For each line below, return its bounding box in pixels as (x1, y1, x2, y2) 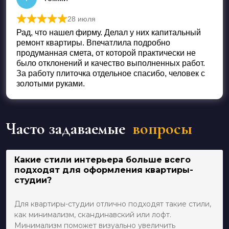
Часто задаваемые (6, 118, 129, 139)
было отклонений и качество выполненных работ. (16, 58, 205, 67)
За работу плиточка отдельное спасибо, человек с (16, 68, 205, 78)
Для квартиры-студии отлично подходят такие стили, (14, 199, 211, 209)
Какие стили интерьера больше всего (14, 154, 191, 165)
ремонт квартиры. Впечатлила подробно (16, 38, 170, 47)
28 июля (67, 14, 96, 23)
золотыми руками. (16, 79, 85, 88)
